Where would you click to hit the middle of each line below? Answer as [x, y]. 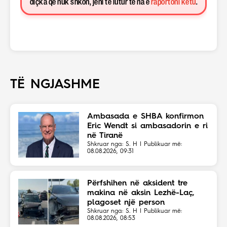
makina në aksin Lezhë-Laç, [141, 193]
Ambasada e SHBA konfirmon [145, 117]
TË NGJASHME [55, 85]
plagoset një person [126, 203]
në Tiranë [105, 136]
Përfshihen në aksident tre [137, 184]
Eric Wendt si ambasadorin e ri [147, 126]
